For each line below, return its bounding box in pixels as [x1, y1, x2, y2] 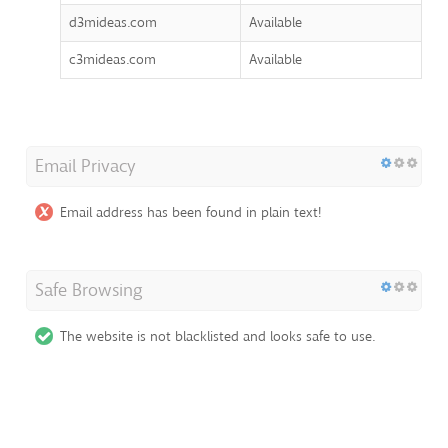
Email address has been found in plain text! [60, 203, 321, 223]
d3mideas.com [69, 13, 157, 33]
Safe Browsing [35, 278, 143, 303]
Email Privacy [35, 154, 136, 179]
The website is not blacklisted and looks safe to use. [60, 327, 375, 347]
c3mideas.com [69, 50, 156, 70]
